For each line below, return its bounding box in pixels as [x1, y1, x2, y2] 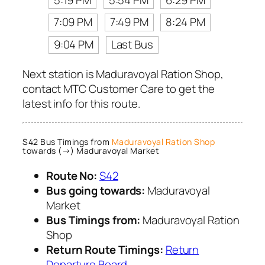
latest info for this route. [22, 96, 141, 112]
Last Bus [111, 37, 153, 53]
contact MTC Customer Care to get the [22, 81, 215, 97]
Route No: [46, 168, 98, 184]
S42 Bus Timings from [22, 135, 112, 147]
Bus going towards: [46, 183, 146, 199]
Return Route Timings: [46, 242, 163, 258]
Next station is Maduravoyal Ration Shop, [22, 66, 224, 82]
